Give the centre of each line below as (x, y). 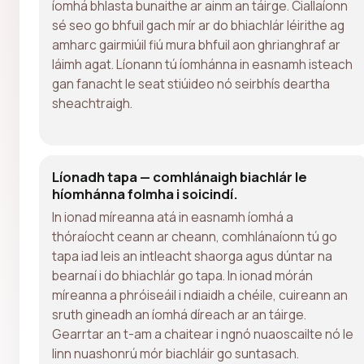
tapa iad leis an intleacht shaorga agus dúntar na (192, 256)
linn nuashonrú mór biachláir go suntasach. (175, 353)
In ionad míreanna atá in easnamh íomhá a (173, 217)
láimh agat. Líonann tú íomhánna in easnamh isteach (202, 64)
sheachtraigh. (92, 103)
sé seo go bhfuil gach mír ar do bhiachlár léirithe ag (198, 25)
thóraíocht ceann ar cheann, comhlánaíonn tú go (195, 236)
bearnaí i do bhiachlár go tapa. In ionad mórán (182, 275)
